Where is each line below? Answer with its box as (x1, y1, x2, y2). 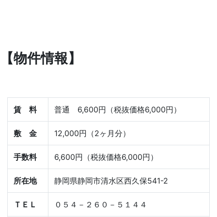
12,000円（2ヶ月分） (54, 128, 130, 139)
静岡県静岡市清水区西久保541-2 (54, 176, 168, 186)
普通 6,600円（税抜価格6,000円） (54, 105, 181, 115)
